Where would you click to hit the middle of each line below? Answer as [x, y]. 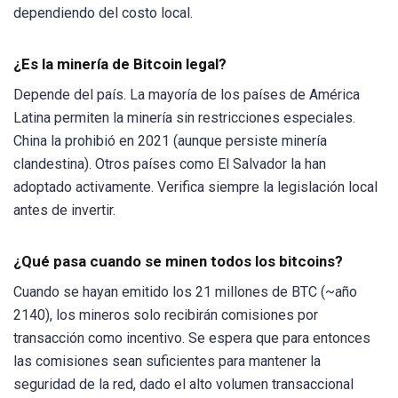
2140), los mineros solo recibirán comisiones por [166, 315]
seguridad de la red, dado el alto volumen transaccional [183, 385]
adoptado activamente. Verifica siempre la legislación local [195, 187]
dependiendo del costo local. [103, 12]
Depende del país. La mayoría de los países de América [187, 95]
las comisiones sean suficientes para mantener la [167, 362]
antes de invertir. [64, 211]
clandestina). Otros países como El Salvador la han [170, 164]
